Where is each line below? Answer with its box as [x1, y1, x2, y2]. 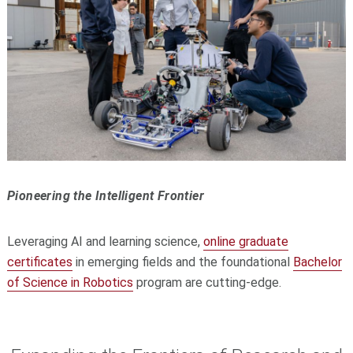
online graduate [203, 233, 288, 249]
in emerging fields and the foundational [72, 254, 293, 269]
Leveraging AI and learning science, [6, 233, 203, 249]
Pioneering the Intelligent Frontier [6, 188, 204, 203]
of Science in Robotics [6, 274, 133, 290]
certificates [6, 254, 72, 269]
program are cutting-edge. [132, 274, 281, 290]
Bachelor [292, 254, 342, 269]
